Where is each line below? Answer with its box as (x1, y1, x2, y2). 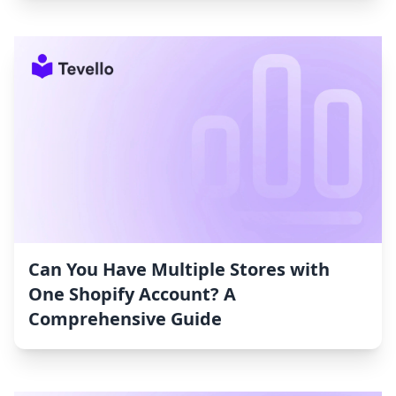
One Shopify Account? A (28, 282, 236, 307)
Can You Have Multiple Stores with (28, 257, 330, 282)
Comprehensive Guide (28, 307, 222, 331)
